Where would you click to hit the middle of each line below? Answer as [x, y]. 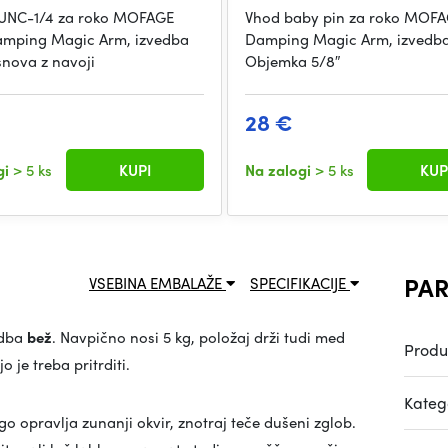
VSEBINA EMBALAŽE [157, 283]
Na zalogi [279, 170]
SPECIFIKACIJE [300, 283]
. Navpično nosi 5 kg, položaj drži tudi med [198, 337]
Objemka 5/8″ [292, 61]
